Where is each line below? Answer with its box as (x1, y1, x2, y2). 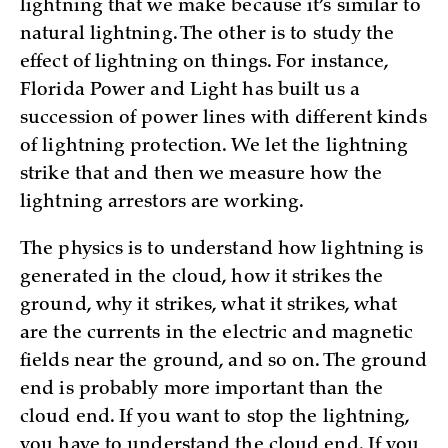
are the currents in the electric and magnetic (20, 324, 414, 343)
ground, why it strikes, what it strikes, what (20, 296, 398, 315)
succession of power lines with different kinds (20, 109, 427, 128)
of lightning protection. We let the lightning (20, 137, 409, 156)
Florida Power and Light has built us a (20, 81, 360, 100)
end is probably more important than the (20, 380, 383, 399)
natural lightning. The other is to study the (20, 25, 395, 44)
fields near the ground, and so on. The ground (20, 352, 428, 371)
